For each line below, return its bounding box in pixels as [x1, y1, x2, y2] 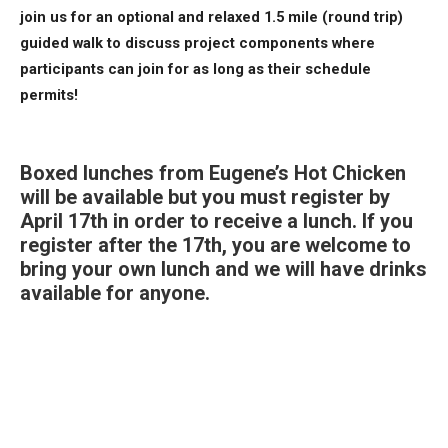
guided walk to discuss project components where [20, 34, 375, 52]
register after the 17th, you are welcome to [20, 233, 411, 257]
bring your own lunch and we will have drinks [20, 257, 427, 281]
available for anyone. [20, 281, 210, 305]
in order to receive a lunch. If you [108, 209, 413, 233]
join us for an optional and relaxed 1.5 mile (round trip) [20, 8, 403, 26]
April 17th [20, 209, 108, 233]
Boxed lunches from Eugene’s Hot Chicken [20, 161, 406, 185]
